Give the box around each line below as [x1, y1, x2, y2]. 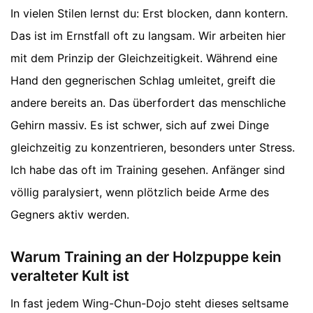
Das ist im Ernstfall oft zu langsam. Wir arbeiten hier [10, 28, 286, 43]
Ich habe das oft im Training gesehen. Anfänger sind [10, 162, 285, 177]
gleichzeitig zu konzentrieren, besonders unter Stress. [10, 140, 295, 154]
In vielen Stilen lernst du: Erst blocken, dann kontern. [10, 6, 288, 20]
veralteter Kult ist [10, 266, 129, 284]
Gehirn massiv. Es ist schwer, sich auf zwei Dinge [10, 117, 269, 132]
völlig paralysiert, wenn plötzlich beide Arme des [10, 184, 269, 199]
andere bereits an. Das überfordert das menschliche [10, 95, 286, 110]
